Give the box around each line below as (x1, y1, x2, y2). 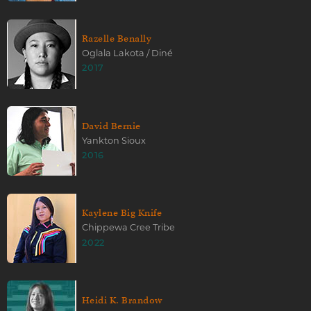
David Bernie (82, 119, 141, 132)
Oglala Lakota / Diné (82, 48, 173, 59)
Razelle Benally (82, 32, 152, 44)
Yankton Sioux (82, 135, 146, 146)
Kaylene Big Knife (82, 207, 162, 219)
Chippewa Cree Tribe (82, 222, 175, 233)
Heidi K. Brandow (82, 294, 162, 306)
